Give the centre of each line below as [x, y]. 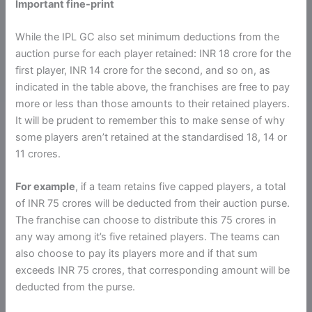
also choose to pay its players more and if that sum [137, 254]
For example [46, 187]
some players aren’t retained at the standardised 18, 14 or [151, 137]
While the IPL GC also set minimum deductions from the [148, 37]
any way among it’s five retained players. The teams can [148, 237]
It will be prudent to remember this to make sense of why [150, 120]
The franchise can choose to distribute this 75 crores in [146, 220]
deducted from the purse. [76, 287]
